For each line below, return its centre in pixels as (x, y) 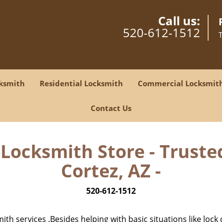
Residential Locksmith (81, 83)
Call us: (179, 21)
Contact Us (111, 108)
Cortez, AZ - (111, 171)
